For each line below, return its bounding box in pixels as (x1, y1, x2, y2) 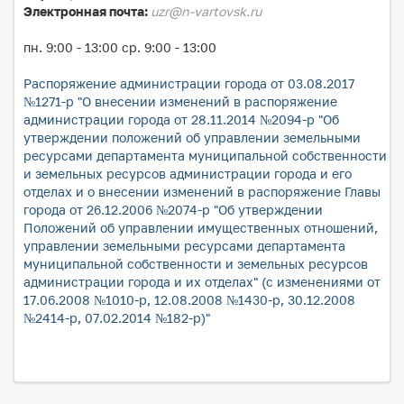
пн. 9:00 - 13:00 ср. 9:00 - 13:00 (23, 40, 216, 55)
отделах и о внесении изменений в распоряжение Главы (23, 184, 381, 199)
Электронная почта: (23, 4, 151, 19)
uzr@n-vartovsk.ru (151, 4, 262, 19)
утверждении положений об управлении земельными (23, 130, 361, 145)
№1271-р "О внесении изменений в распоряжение (23, 94, 337, 109)
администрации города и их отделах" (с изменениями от (23, 274, 381, 289)
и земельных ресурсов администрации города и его (23, 166, 352, 181)
